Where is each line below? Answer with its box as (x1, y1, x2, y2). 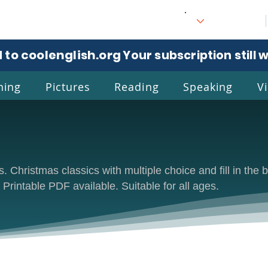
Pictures (45, 79, 90, 94)
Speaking (183, 79, 233, 94)
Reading (114, 79, 159, 94)
